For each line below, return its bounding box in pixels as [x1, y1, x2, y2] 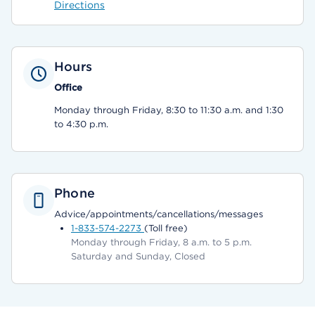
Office [54, 82, 82, 93]
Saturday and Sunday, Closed [71, 251, 205, 262]
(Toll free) [144, 223, 188, 233]
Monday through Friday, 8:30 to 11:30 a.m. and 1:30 [54, 105, 283, 115]
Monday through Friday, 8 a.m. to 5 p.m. [71, 237, 252, 247]
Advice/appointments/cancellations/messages [54, 209, 263, 219]
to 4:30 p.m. [54, 119, 108, 129]
